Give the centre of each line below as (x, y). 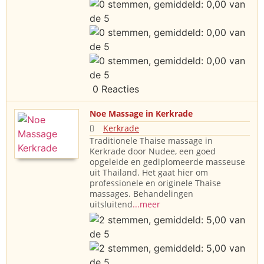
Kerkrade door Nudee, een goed (153, 151)
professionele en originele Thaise (155, 183)
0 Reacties (114, 89)
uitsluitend (111, 204)
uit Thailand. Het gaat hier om (149, 173)
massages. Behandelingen (141, 194)
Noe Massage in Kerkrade (141, 114)
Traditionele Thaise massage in (151, 141)
